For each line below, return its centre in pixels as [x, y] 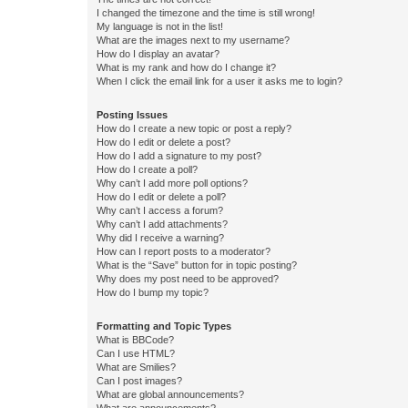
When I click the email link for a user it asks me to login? [219, 81]
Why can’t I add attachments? [162, 224]
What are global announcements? [170, 394]
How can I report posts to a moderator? [184, 251]
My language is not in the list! [160, 26]
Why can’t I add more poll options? [172, 183]
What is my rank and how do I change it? [186, 67]
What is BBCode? [135, 339]
